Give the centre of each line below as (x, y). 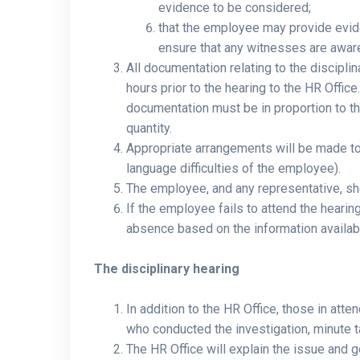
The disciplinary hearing (167, 269)
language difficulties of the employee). (233, 168)
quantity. (149, 128)
